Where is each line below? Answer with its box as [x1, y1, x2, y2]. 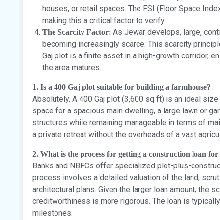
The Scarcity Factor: [42, 27, 111, 36]
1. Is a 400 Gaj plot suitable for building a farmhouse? [32, 82, 211, 91]
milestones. [32, 208, 73, 218]
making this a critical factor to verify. [42, 15, 165, 25]
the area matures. [42, 62, 101, 72]
